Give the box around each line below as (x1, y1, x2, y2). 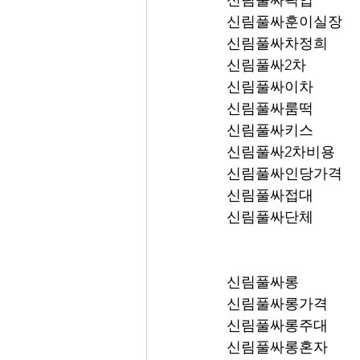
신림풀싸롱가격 (227, 295, 328, 313)
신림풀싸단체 (227, 208, 313, 226)
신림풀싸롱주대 (227, 317, 328, 334)
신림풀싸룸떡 (227, 100, 313, 117)
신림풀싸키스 (227, 121, 313, 139)
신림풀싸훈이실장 (227, 13, 342, 31)
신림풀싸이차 (227, 78, 313, 96)
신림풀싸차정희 (227, 35, 328, 52)
